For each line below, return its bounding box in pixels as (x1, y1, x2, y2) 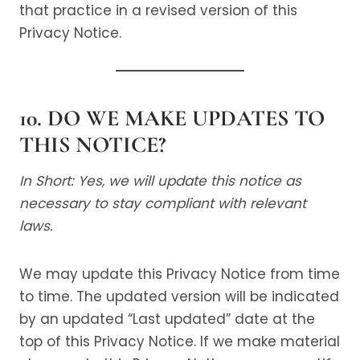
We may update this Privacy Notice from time (19, 264, 340, 284)
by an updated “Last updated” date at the (19, 309, 315, 329)
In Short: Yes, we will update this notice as (19, 171, 301, 190)
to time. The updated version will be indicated (19, 287, 339, 306)
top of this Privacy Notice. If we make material (19, 332, 340, 351)
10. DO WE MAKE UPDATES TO (19, 104, 325, 132)
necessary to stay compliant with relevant (19, 194, 306, 213)
